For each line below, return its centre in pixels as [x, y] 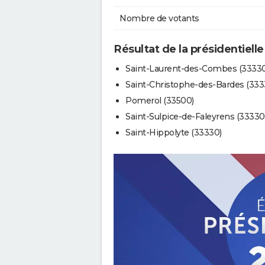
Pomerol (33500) [160, 100]
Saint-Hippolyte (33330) [174, 132]
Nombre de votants [159, 19]
